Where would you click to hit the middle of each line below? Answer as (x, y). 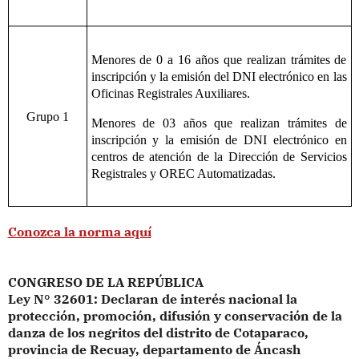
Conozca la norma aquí (79, 232)
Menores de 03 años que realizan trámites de (219, 123)
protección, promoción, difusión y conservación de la (175, 316)
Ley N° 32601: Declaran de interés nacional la (152, 299)
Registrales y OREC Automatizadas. (183, 173)
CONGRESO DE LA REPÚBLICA (105, 282)
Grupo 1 (47, 117)
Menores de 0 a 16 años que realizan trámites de (219, 60)
